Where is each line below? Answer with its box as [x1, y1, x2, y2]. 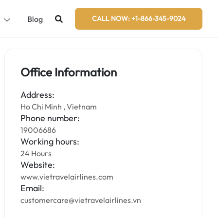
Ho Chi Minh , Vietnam [20, 102, 97, 111]
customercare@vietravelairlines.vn [20, 195, 142, 205]
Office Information [20, 65, 117, 79]
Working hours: [20, 136, 80, 147]
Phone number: [20, 112, 80, 124]
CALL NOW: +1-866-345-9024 [92, 14, 185, 23]
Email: [20, 182, 45, 194]
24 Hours [20, 148, 52, 158]
